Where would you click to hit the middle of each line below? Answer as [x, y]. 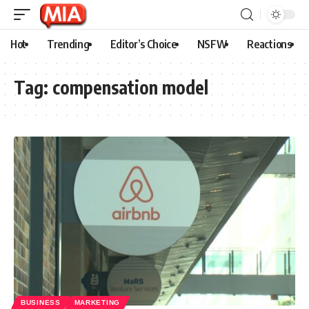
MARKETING [97, 302]
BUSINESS [41, 302]
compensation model [130, 87]
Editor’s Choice [143, 44]
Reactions [269, 44]
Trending [68, 44]
